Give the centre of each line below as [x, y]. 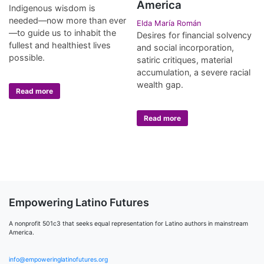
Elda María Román [169, 23]
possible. [27, 57]
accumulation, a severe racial [194, 72]
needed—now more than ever [67, 20]
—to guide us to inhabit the [62, 32]
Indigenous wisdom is [52, 8]
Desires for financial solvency [194, 35]
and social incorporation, [186, 47]
